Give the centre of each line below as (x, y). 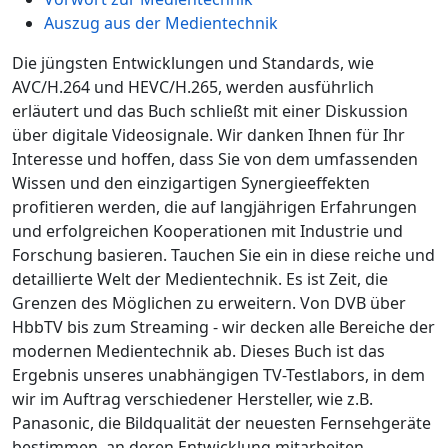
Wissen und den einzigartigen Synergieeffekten (191, 183)
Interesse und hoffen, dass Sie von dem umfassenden (215, 159)
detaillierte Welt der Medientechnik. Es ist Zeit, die (200, 279)
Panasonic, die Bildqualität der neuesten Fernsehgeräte (221, 423)
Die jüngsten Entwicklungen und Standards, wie (193, 63)
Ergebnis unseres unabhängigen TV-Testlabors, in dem (218, 375)
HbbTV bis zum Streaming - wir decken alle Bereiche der (223, 327)
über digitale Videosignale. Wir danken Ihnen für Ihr (208, 135)
